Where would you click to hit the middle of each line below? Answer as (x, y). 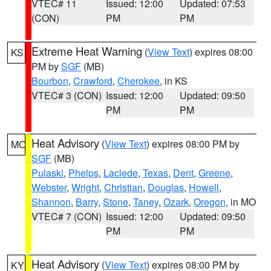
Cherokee (139, 81)
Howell (204, 187)
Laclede (121, 173)
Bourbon (50, 81)
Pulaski (47, 173)
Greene (214, 173)
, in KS (174, 81)
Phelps (83, 173)
